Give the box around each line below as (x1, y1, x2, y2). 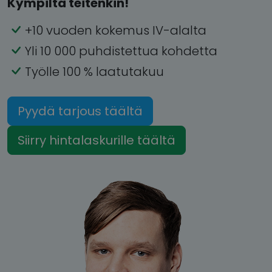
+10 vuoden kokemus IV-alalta (25, 21, 206, 39)
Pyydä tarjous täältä (18, 102, 143, 120)
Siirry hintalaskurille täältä (18, 131, 175, 149)
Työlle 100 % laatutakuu (25, 63, 164, 80)
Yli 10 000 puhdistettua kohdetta (25, 42, 217, 59)
